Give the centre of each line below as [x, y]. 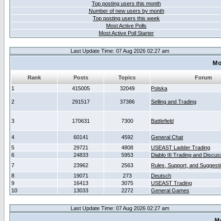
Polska [159, 88]
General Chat [167, 137]
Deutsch [161, 176]
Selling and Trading [174, 102]
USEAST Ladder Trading [181, 147]
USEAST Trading [171, 183]
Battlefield [162, 121]
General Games [170, 190]
